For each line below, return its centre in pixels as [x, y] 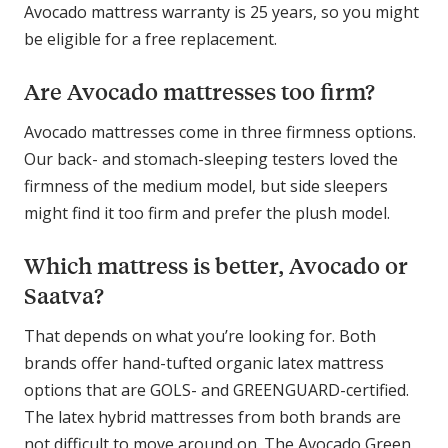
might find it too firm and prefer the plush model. [207, 212]
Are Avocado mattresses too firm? [199, 91]
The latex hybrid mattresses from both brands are [212, 416]
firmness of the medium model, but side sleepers [206, 185]
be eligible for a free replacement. [152, 38]
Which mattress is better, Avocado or [216, 265]
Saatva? [64, 295]
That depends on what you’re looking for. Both [200, 335]
